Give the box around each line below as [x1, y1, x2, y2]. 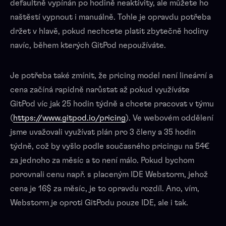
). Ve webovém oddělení [126, 114, 213, 122]
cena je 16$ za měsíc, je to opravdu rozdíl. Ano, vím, [10, 184, 199, 193]
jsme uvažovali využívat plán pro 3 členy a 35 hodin [10, 128, 196, 136]
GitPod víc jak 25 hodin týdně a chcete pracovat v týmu [10, 99, 214, 108]
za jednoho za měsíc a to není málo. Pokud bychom [10, 156, 194, 164]
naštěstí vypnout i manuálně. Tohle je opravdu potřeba [10, 13, 211, 21]
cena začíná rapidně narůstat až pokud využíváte [10, 85, 190, 94]
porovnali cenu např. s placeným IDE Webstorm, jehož [10, 170, 208, 179]
